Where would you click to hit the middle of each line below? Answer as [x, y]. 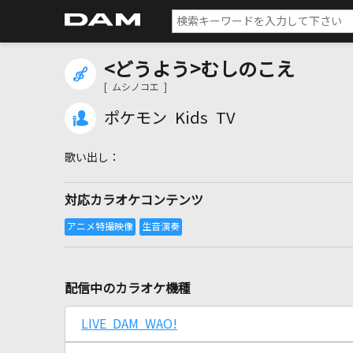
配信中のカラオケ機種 [128, 288]
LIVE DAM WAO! [129, 324]
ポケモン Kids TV [170, 118]
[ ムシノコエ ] [136, 87]
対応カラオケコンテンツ [134, 200]
